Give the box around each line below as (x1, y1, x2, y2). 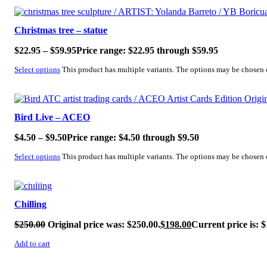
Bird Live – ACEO (14, 112, 90, 123)
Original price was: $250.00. (48, 219, 160, 229)
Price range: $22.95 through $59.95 (76, 45, 218, 56)
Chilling (14, 198, 46, 209)
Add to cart (14, 239, 50, 248)
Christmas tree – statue (14, 25, 107, 36)
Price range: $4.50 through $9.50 (67, 132, 199, 143)
